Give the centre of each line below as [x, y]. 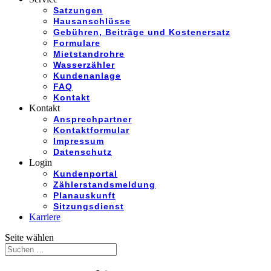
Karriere [45, 217]
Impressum [79, 141]
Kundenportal [85, 174]
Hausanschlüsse [92, 21]
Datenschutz [83, 152]
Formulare [77, 43]
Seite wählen [29, 237]
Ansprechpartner [93, 119]
